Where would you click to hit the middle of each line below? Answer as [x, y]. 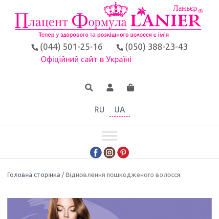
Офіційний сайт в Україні [86, 59]
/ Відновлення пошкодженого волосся [120, 174]
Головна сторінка [34, 174]
